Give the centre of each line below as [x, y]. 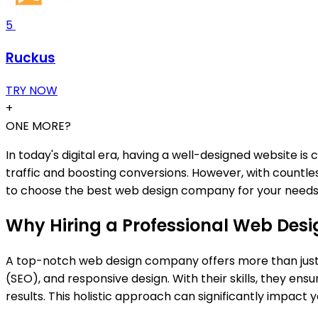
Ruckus [31, 57]
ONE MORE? [38, 126]
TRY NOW [32, 90]
